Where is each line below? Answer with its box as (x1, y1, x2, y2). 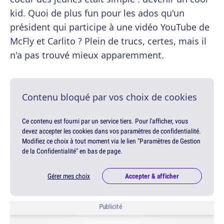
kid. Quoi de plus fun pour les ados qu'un (10, 7, 184, 19)
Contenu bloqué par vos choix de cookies (22, 91, 197, 103)
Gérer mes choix (47, 171, 90, 181)
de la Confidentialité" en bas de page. (22, 146, 122, 156)
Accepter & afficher (125, 171, 179, 181)
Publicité (98, 202, 122, 211)
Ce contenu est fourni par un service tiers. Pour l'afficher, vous (22, 116, 188, 126)
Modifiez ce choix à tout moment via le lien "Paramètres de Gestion (22, 136, 200, 146)
